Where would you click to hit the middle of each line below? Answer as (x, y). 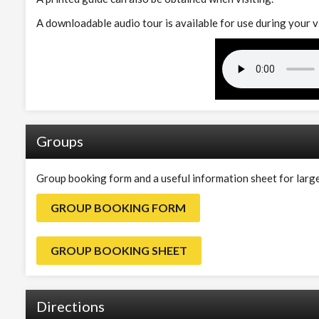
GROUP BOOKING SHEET (119, 250)
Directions (70, 306)
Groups (59, 141)
